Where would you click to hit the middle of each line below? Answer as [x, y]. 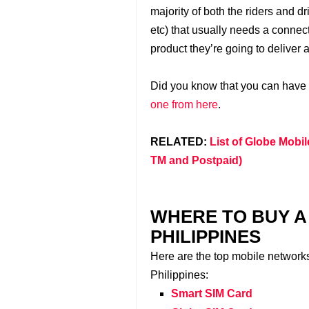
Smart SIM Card [212, 293]
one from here [184, 104]
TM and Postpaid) [196, 160]
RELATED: [180, 142]
